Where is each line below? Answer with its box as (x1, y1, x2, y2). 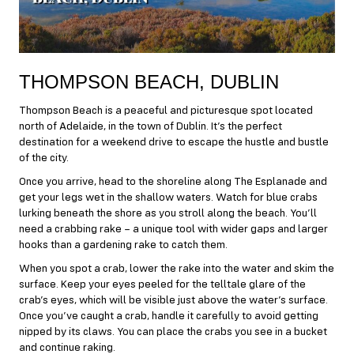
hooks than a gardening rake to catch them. (19, 239, 228, 250)
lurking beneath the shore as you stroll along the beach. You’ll (19, 207, 317, 219)
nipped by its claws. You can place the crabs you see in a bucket (19, 326, 327, 337)
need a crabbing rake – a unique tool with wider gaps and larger (19, 223, 328, 235)
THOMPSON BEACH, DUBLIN (19, 70, 279, 92)
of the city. (19, 152, 69, 164)
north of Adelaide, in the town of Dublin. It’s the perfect (19, 120, 282, 132)
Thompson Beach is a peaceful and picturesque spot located (19, 104, 313, 116)
